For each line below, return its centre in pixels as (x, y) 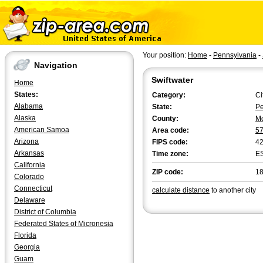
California (30, 165)
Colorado (29, 177)
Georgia (27, 247)
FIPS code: (170, 142)
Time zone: (170, 154)
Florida (25, 235)
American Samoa (42, 130)
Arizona (26, 141)
